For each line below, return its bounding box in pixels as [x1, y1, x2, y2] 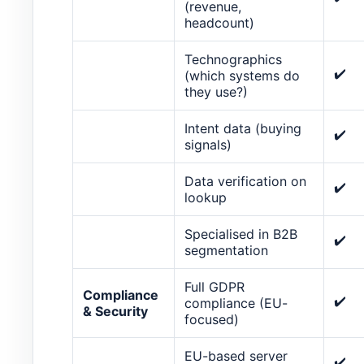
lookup [184, 188, 227, 206]
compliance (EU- [184, 294, 288, 311]
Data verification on [184, 172, 306, 189]
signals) [184, 136, 232, 153]
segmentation [184, 241, 268, 258]
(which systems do [184, 67, 300, 84]
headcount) [184, 14, 254, 31]
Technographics [184, 50, 282, 67]
